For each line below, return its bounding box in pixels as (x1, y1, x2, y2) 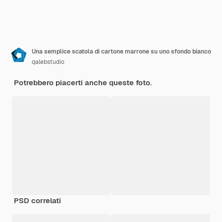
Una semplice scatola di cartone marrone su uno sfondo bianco (32, 47, 211, 55)
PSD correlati (14, 195, 61, 205)
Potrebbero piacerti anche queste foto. (14, 77, 152, 87)
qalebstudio (32, 57, 64, 66)
